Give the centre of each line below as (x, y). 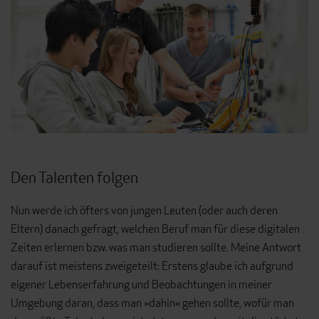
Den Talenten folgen (74, 177)
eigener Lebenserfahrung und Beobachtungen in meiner (141, 285)
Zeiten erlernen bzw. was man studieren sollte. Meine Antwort (156, 248)
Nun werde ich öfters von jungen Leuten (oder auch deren (144, 211)
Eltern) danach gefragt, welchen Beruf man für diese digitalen (155, 229)
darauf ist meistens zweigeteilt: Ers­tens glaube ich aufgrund (152, 266)
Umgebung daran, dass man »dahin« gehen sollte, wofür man (152, 303)
